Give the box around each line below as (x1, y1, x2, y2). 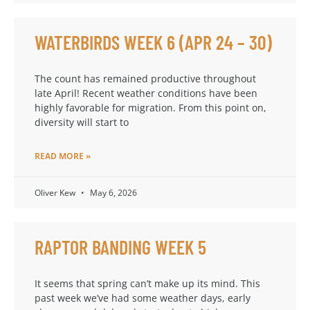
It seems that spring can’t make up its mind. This (35, 276, 260, 290)
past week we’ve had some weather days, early (35, 291, 250, 304)
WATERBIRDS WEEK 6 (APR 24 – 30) (35, 30, 272, 54)
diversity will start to (35, 115, 129, 129)
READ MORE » (35, 149, 91, 162)
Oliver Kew (35, 186, 77, 199)
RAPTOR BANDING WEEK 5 (35, 235, 206, 259)
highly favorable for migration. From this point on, (35, 100, 266, 114)
